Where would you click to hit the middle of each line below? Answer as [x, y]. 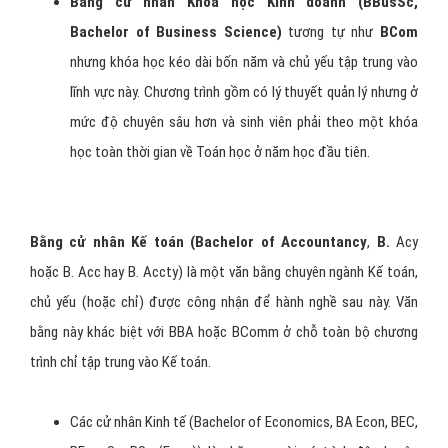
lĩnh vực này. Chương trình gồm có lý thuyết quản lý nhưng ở [244, 91]
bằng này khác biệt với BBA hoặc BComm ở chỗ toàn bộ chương [224, 331]
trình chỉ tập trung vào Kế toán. [120, 361]
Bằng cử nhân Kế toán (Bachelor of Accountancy [199, 241]
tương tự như [327, 31]
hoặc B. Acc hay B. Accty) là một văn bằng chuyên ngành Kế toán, [224, 271]
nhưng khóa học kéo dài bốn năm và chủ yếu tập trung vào [244, 61]
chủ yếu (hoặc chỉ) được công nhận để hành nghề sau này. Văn [224, 301]
